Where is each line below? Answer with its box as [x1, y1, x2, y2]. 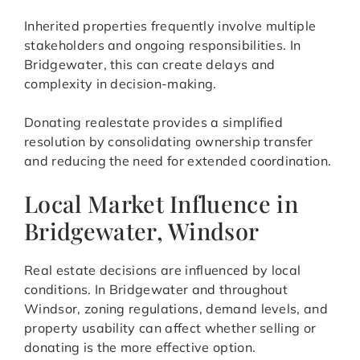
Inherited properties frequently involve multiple [24, 18, 317, 35]
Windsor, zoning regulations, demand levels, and [24, 301, 329, 317]
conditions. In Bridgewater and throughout [24, 281, 288, 298]
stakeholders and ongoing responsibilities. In [24, 37, 301, 54]
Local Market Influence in [24, 188, 299, 219]
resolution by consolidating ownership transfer [24, 133, 313, 150]
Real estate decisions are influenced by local [24, 262, 301, 279]
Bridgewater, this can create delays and [24, 56, 276, 73]
